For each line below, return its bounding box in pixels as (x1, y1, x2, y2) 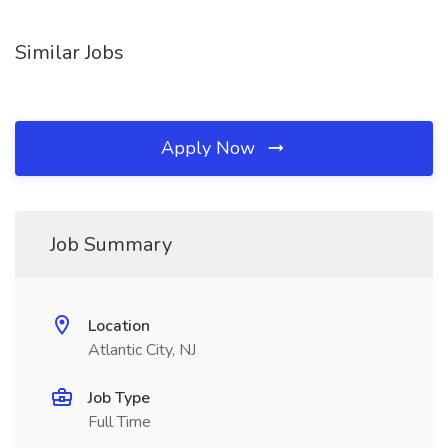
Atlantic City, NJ (88, 339, 196, 361)
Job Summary (50, 231, 172, 258)
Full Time (88, 411, 151, 433)
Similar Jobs (15, 39, 124, 66)
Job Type (88, 387, 150, 409)
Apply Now (161, 136, 260, 160)
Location (88, 315, 150, 337)
